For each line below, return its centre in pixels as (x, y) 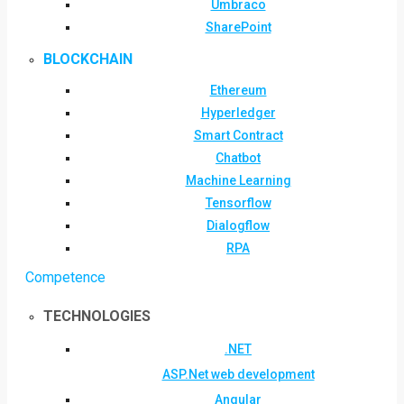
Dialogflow (238, 225)
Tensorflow (238, 203)
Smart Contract (238, 135)
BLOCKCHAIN (88, 59)
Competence (65, 277)
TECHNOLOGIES (97, 316)
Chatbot (238, 158)
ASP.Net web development (238, 374)
